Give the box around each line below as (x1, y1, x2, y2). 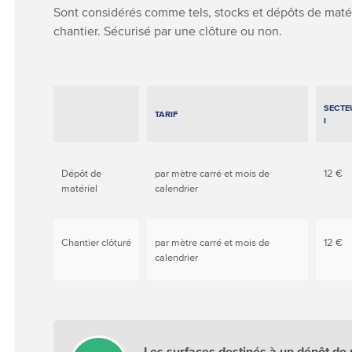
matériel (61, 182, 98, 194)
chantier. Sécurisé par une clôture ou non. (53, 24, 283, 38)
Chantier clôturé (61, 236, 132, 248)
